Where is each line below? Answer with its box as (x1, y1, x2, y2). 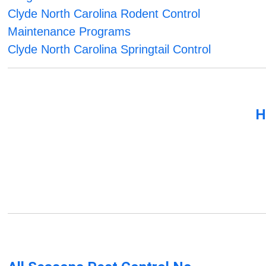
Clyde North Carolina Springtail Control (8, 43, 211, 56)
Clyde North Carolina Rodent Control (8, 7, 201, 21)
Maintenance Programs (8, 25, 131, 39)
